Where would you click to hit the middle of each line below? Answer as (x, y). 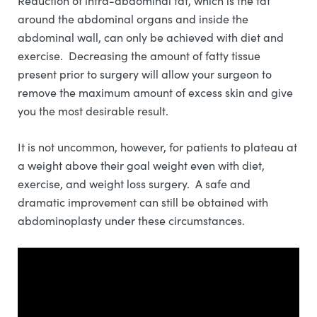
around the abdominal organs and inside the (133, 18)
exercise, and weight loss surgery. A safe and (134, 183)
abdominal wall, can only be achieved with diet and (151, 37)
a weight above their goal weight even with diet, (141, 165)
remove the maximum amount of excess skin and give (155, 92)
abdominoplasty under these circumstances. (133, 220)
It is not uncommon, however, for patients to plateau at (157, 146)
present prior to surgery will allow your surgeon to (145, 74)
